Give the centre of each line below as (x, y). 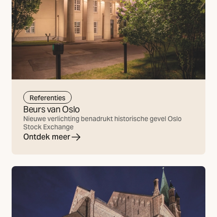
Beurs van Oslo (52, 109)
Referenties (47, 98)
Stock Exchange (48, 127)
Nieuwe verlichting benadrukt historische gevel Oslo (102, 119)
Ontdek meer (47, 137)
